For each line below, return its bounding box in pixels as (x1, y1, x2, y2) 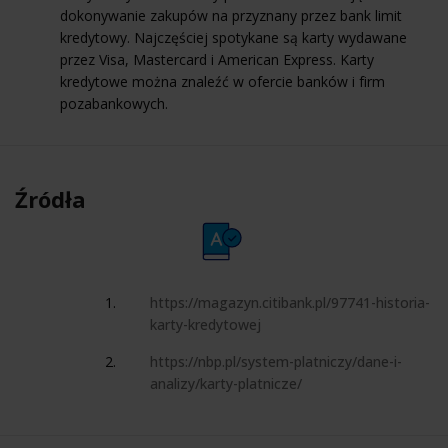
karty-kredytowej (150, 314, 261, 334)
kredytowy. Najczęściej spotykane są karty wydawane (60, 27, 407, 47)
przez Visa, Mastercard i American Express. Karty (60, 49, 374, 69)
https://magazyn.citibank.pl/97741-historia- (150, 292, 430, 312)
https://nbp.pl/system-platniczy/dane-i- (150, 351, 402, 371)
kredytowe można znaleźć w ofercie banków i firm (60, 71, 385, 91)
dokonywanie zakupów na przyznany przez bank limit (60, 5, 402, 25)
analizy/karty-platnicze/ (150, 373, 302, 393)
